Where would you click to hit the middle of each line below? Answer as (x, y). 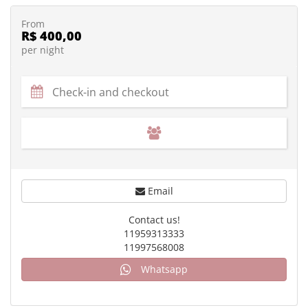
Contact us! (154, 220)
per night (43, 50)
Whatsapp (163, 269)
